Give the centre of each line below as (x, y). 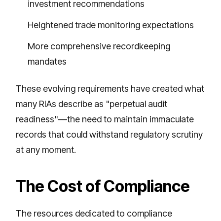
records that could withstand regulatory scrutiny (109, 134)
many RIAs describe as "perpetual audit (92, 104)
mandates (47, 61)
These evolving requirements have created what (110, 88)
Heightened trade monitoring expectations (111, 25)
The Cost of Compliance (103, 186)
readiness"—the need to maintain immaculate (105, 119)
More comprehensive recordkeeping (99, 46)
